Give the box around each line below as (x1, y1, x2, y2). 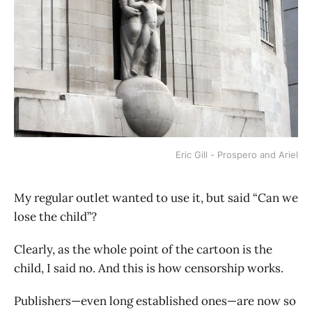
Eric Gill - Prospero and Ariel (175, 148, 298, 160)
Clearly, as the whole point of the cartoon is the (14, 241, 272, 257)
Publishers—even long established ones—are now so (14, 292, 296, 309)
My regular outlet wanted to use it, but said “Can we (14, 189, 298, 205)
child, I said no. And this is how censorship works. (14, 260, 283, 276)
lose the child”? (14, 208, 97, 224)
